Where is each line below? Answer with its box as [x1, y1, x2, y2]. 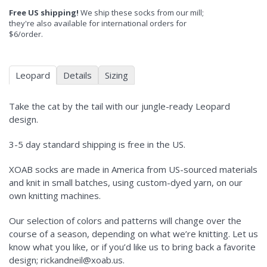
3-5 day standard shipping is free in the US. [9, 138, 185, 150]
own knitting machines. [9, 189, 101, 201]
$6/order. [9, 28, 43, 39]
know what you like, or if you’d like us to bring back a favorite [9, 240, 256, 253]
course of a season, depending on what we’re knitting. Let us [9, 227, 258, 240]
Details [63, 69, 92, 81]
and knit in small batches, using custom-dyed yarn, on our [9, 176, 243, 188]
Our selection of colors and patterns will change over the [9, 214, 241, 226]
